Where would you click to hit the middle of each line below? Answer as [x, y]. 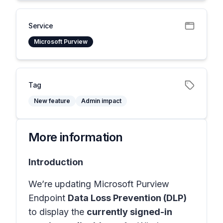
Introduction [56, 162]
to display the [57, 212]
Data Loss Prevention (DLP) [127, 198]
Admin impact [101, 101]
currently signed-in [129, 212]
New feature [52, 101]
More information [76, 137]
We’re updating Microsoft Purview [99, 184]
